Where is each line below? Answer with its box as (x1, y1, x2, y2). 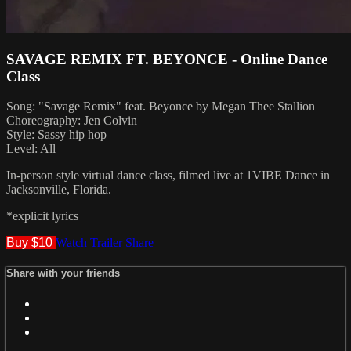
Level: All (6, 142, 56, 156)
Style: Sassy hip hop (6, 128, 107, 142)
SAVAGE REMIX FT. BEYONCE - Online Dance (6, 50, 327, 67)
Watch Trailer (56, 236, 125, 250)
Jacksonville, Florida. (6, 183, 111, 197)
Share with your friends (6, 267, 120, 280)
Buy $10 (6, 236, 56, 250)
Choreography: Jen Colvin (6, 114, 137, 128)
